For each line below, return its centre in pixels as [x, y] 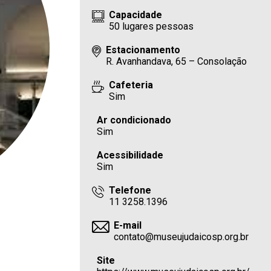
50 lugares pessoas [152, 26]
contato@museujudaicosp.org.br [181, 237]
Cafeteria [131, 85]
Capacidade [136, 15]
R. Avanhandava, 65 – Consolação [177, 61]
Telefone [130, 190]
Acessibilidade [130, 155]
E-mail [128, 225]
